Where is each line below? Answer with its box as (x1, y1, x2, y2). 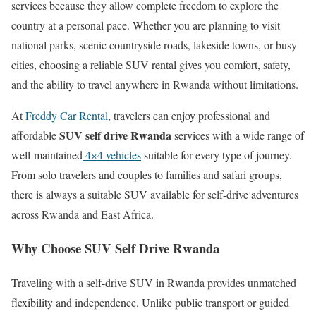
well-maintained (11, 147, 83, 162)
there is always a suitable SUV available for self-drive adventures (11, 186, 298, 202)
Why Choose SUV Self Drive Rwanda (11, 238, 219, 258)
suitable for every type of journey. (141, 147, 292, 162)
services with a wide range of (171, 127, 304, 142)
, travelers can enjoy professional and (108, 107, 270, 123)
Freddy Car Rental (25, 107, 108, 123)
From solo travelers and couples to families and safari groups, (11, 166, 282, 182)
